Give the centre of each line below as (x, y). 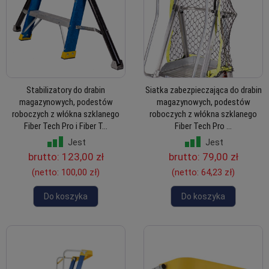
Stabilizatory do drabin (66, 90)
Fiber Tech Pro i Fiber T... (66, 126)
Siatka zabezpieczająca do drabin (203, 90)
